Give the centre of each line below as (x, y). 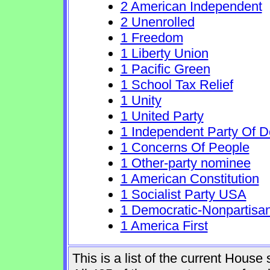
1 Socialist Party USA (183, 194)
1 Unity (141, 100)
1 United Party (162, 116)
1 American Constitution (190, 179)
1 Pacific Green (165, 69)
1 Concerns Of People (185, 147)
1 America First (164, 226)
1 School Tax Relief (177, 85)
